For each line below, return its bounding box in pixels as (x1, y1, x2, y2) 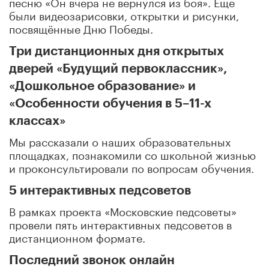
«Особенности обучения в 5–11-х (9, 97, 211, 110)
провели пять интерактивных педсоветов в (9, 214, 232, 232)
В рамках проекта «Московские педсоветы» (9, 201, 237, 219)
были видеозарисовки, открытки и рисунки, (9, 5, 239, 23)
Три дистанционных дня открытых (9, 44, 224, 58)
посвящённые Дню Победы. (9, 19, 153, 36)
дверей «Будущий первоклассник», (9, 62, 228, 75)
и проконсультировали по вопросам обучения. (9, 158, 254, 175)
